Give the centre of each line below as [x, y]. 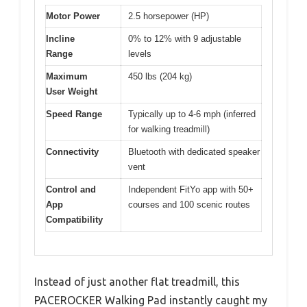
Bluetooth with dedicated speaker [194, 151]
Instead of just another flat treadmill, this [137, 282]
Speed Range [74, 114]
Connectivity [72, 151]
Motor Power [73, 16]
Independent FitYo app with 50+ [191, 189]
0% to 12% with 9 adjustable [185, 38]
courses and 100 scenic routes [189, 204]
